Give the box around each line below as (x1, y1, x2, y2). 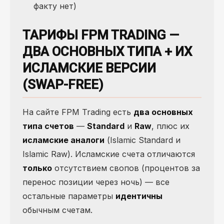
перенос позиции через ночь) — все (22, 177, 169, 187)
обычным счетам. (22, 205, 92, 215)
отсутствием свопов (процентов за (52, 163, 200, 173)
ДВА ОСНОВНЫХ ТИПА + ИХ (22, 44, 192, 59)
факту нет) (33, 1, 76, 11)
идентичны (115, 191, 162, 201)
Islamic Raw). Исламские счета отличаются (22, 149, 195, 159)
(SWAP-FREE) (22, 77, 103, 92)
